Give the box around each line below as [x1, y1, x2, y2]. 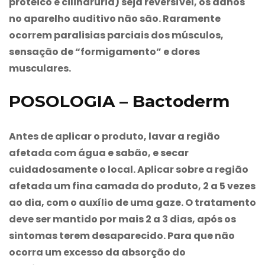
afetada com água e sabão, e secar [9, 146, 189, 160]
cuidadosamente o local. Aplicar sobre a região [9, 162, 248, 176]
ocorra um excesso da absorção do [9, 245, 186, 259]
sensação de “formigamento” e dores [9, 44, 200, 59]
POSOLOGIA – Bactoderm [9, 91, 230, 111]
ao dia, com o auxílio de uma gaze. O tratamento [9, 195, 256, 209]
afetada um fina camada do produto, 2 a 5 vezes [9, 179, 256, 193]
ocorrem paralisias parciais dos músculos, [9, 28, 224, 42]
